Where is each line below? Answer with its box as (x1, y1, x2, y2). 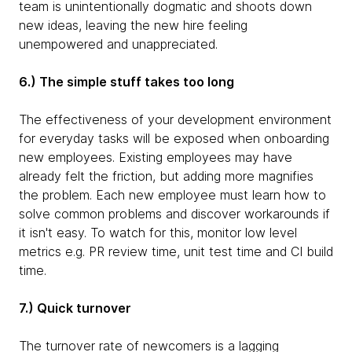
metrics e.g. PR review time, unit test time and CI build (19, 244, 333, 259)
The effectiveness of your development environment (19, 112, 332, 127)
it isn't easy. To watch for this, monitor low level (19, 225, 297, 240)
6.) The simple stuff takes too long (19, 74, 234, 90)
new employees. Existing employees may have (19, 149, 292, 165)
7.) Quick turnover (19, 300, 131, 316)
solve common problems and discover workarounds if (19, 206, 330, 222)
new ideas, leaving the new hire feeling (19, 17, 247, 33)
